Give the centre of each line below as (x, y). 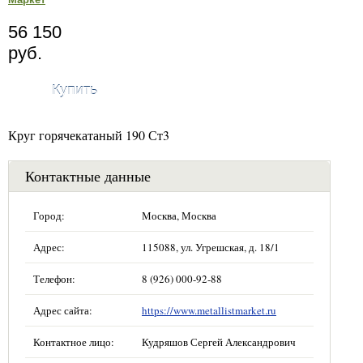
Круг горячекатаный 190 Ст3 (89, 135)
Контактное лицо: (74, 342)
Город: (49, 215)
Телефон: (54, 278)
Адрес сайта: (63, 310)
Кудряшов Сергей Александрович (219, 342)
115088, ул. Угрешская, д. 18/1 (211, 247)
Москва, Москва (179, 215)
